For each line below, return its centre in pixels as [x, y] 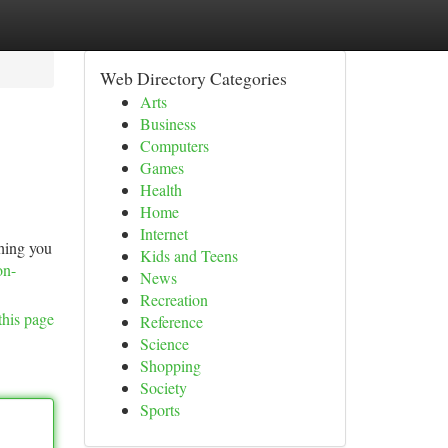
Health [160, 189]
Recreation [173, 299]
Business [167, 123]
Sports [159, 409]
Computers [174, 145]
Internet [163, 233]
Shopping [170, 365]
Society [163, 387]
